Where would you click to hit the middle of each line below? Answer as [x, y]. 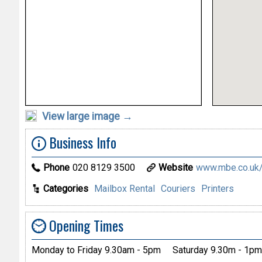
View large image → [86, 116]
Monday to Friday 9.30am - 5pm [96, 250]
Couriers [178, 188]
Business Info [82, 142]
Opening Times [86, 225]
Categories [65, 188]
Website [175, 167]
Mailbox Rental [124, 188]
